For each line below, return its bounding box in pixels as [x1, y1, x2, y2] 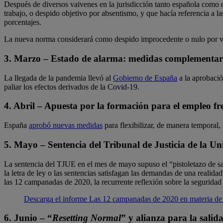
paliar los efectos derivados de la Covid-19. [4, 82, 139, 91]
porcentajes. [4, 18, 41, 27]
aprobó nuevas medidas [29, 121, 103, 130]
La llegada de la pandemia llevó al [4, 73, 113, 82]
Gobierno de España [113, 73, 177, 82]
